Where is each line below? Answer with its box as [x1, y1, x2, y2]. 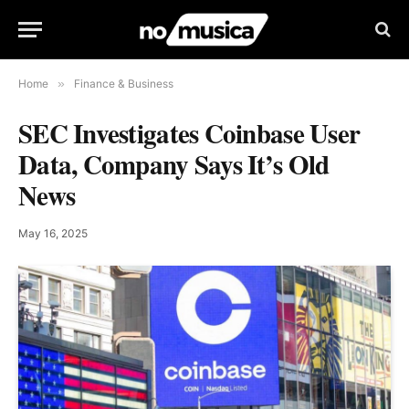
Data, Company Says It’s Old [18, 145, 330, 184]
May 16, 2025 [18, 226, 88, 240]
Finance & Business [74, 77, 173, 90]
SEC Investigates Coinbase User [18, 114, 361, 152]
